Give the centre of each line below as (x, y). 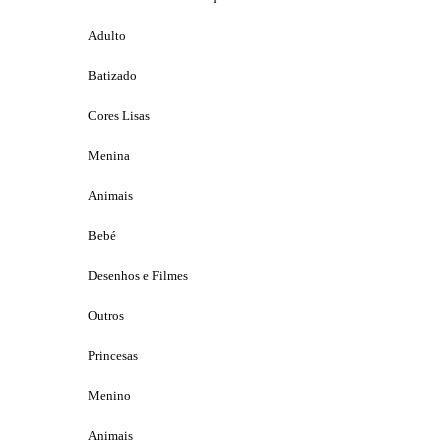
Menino (109, 395)
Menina (109, 155)
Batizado (112, 75)
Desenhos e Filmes (138, 275)
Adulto (107, 35)
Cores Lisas (119, 115)
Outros (106, 315)
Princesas (113, 355)
